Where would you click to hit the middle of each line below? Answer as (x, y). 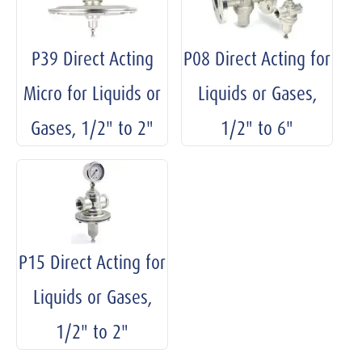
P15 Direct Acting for (92, 262)
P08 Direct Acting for (257, 59)
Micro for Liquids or (92, 93)
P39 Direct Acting (92, 59)
